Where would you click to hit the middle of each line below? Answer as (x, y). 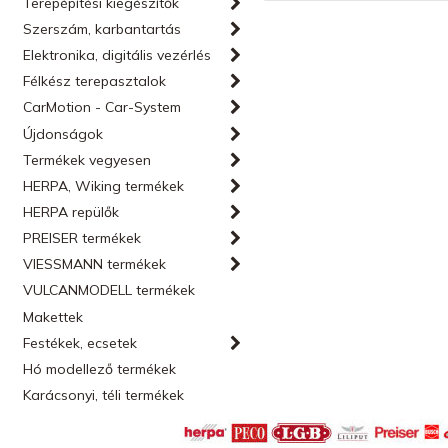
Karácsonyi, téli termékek (104, 395)
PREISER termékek (82, 238)
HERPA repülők (71, 212)
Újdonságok (63, 134)
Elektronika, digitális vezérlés (117, 55)
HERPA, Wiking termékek (104, 186)
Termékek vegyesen (87, 160)
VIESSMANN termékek (95, 264)
